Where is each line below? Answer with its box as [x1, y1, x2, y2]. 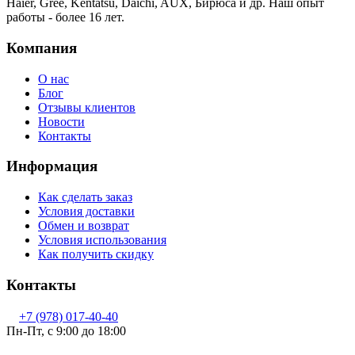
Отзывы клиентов [38, 100, 136, 114]
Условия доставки [38, 204, 135, 218]
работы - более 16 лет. [6, 10, 124, 25]
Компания [6, 39, 77, 56]
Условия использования [38, 232, 166, 246]
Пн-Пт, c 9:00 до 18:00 [6, 324, 126, 338]
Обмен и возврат [38, 218, 129, 232]
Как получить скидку [38, 246, 154, 261]
